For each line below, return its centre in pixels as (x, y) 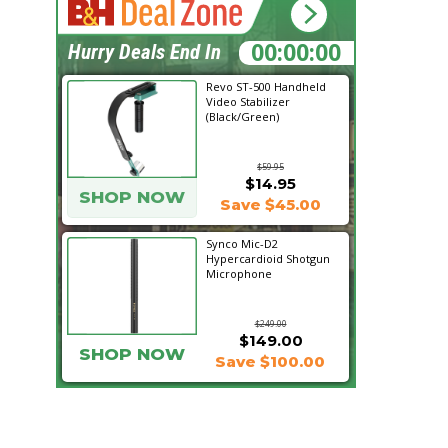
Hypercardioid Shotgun (268, 258)
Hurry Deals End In (144, 52)
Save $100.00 (270, 361)
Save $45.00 (270, 204)
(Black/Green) (242, 116)
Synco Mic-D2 (242, 243)
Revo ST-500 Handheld (266, 86)
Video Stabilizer (248, 101)
